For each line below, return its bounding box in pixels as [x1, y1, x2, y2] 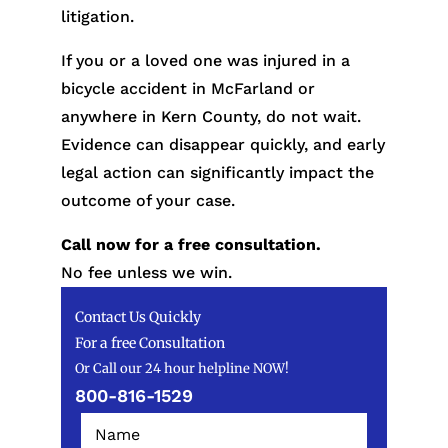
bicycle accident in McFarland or [60, 78, 315, 98]
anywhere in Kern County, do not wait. [60, 106, 361, 126]
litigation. [60, 6, 134, 26]
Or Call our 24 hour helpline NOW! [74, 359, 289, 377]
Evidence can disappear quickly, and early [60, 134, 385, 154]
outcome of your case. [60, 190, 235, 210]
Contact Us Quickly [74, 307, 201, 326]
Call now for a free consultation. [60, 234, 321, 254]
